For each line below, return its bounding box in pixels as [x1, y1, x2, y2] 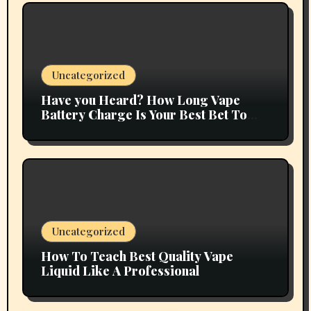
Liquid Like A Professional [40, 262, 199, 280]
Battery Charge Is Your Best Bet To [40, 106, 247, 123]
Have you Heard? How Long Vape [40, 91, 240, 108]
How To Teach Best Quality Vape [40, 248, 233, 265]
